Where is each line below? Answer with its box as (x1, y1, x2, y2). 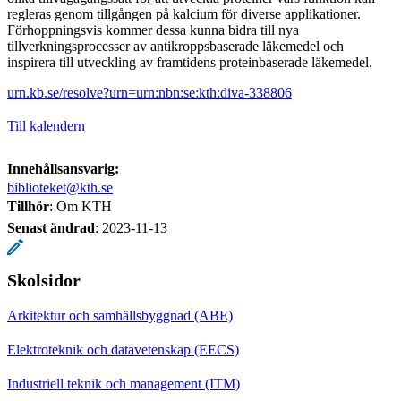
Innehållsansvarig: (7, 160, 119, 176)
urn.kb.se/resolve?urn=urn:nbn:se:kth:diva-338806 (7, 84, 292, 100)
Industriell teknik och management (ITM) (7, 375, 240, 391)
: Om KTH (49, 198, 112, 214)
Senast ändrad (7, 219, 95, 235)
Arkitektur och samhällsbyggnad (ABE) (7, 307, 233, 323)
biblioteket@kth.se (7, 179, 113, 195)
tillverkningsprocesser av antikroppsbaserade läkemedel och (7, 38, 344, 54)
